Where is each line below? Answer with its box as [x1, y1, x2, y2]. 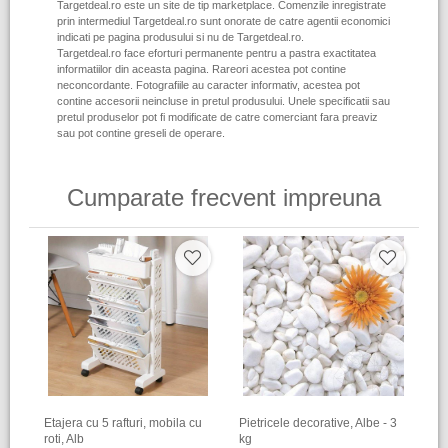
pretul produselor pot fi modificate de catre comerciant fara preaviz [57, 111, 378, 123]
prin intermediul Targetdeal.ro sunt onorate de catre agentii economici [57, 15, 390, 27]
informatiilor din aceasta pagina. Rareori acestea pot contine [57, 63, 346, 75]
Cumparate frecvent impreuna [67, 184, 381, 211]
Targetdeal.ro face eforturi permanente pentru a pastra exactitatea [57, 47, 376, 59]
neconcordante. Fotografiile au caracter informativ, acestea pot [57, 79, 360, 91]
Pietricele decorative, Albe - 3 [239, 416, 398, 431]
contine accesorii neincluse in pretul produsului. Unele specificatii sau [57, 95, 390, 107]
